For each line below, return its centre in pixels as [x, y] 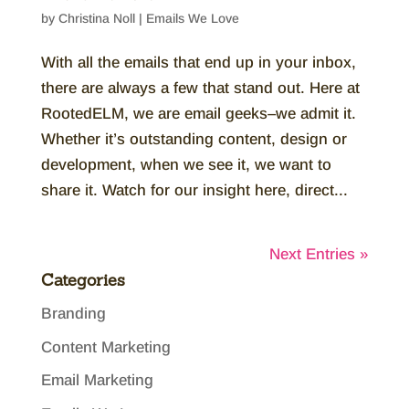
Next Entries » [319, 254]
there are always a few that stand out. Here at [200, 88]
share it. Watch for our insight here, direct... [194, 190]
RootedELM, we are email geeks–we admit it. [198, 114]
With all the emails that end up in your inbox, [198, 63]
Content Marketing [105, 347]
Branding [73, 314]
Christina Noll [96, 18]
